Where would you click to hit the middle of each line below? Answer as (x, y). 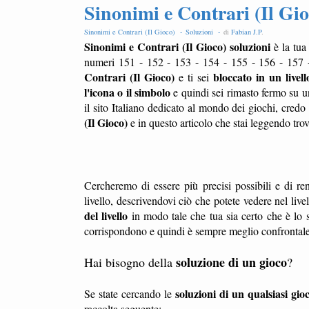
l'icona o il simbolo (128, 92)
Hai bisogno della (130, 262)
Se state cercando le (130, 293)
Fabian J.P (246, 32)
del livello (106, 216)
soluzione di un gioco (231, 262)
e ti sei (193, 77)
